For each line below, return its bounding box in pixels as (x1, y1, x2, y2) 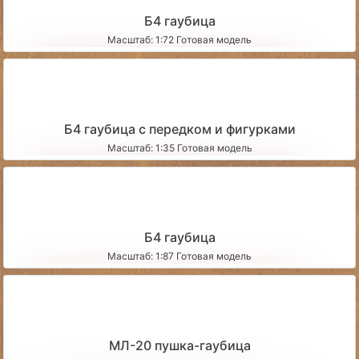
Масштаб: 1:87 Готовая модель (107, 249, 252, 262)
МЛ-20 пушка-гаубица (108, 337, 251, 353)
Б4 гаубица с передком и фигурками (63, 120, 296, 137)
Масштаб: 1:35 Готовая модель (107, 141, 252, 154)
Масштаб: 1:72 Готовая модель (107, 33, 252, 46)
